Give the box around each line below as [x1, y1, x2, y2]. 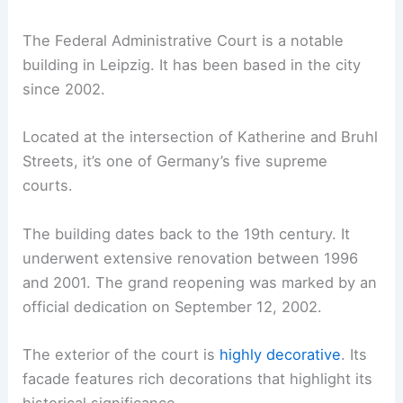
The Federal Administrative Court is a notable [22, 31, 345, 50]
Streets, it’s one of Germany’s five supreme [22, 152, 328, 171]
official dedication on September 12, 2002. [22, 297, 323, 316]
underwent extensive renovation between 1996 [22, 248, 359, 267]
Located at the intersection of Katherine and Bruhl [22, 128, 379, 147]
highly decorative [219, 345, 342, 363]
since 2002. [22, 80, 106, 99]
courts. [22, 176, 74, 195]
